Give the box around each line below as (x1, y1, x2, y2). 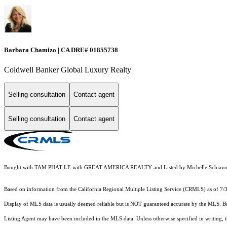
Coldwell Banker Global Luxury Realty (4, 65, 131, 74)
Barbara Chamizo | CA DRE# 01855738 (4, 46, 118, 54)
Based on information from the (4, 186, 78, 193)
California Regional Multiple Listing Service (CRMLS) (78, 186, 206, 193)
